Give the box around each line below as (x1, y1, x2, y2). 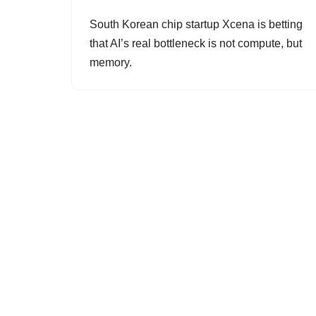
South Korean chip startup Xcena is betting (90, 18, 303, 30)
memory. (90, 56, 132, 68)
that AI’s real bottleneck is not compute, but (90, 37, 302, 49)
